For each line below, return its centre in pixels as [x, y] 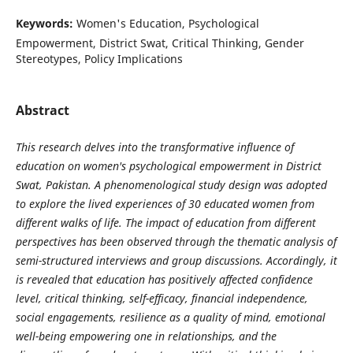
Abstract [42, 110]
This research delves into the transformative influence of [154, 147]
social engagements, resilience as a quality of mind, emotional [170, 317]
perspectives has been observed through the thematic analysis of [176, 241]
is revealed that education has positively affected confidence [164, 279]
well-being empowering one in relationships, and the [146, 336]
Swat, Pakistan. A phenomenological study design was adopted [171, 184]
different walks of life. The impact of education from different [165, 222]
